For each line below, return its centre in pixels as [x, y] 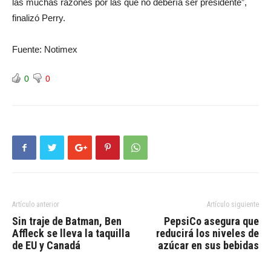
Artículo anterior [36, 204]
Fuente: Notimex [45, 49]
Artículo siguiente [233, 204]
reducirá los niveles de [207, 233]
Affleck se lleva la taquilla [71, 233]
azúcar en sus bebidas [208, 245]
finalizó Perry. [39, 18]
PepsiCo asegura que [211, 221]
